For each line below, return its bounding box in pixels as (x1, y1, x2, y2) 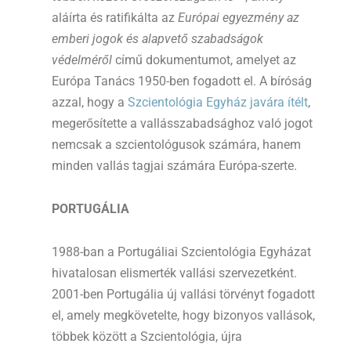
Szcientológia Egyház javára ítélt (128, 95, 308, 110)
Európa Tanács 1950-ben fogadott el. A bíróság (52, 74, 312, 89)
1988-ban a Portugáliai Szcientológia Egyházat (52, 244, 311, 260)
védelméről (52, 52, 112, 68)
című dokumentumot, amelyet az (112, 52, 296, 68)
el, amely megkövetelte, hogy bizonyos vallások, (52, 308, 315, 324)
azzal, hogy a (52, 95, 128, 110)
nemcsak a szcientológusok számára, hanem (52, 137, 301, 153)
